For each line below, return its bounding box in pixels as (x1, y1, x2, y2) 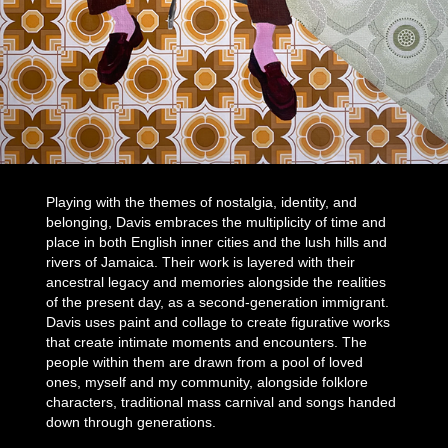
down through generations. (46, 413, 217, 430)
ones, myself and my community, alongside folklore (46, 373, 369, 390)
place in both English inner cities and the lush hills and (46, 233, 388, 250)
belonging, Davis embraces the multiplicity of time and (46, 213, 387, 230)
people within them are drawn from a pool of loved (46, 353, 364, 370)
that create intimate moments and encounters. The (46, 333, 368, 350)
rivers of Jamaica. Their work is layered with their (46, 253, 356, 270)
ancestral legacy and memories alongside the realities (46, 273, 387, 290)
